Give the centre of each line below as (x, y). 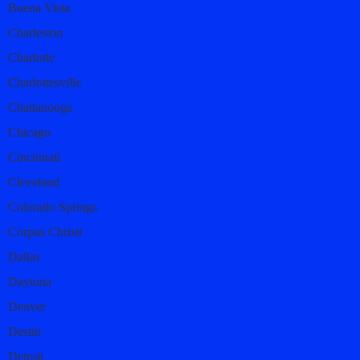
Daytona (30, 281)
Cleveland (34, 182)
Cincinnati (34, 157)
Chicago (29, 132)
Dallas (24, 256)
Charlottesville (45, 82)
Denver (27, 306)
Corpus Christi (45, 231)
